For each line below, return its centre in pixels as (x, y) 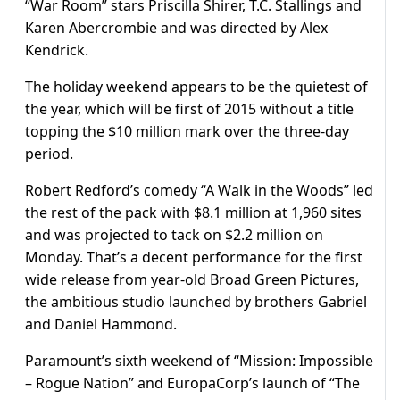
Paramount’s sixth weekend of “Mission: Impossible (199, 360)
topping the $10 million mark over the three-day (187, 131)
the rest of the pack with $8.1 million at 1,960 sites (193, 212)
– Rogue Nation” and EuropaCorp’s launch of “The (192, 383)
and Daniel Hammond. (101, 324)
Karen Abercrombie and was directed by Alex (176, 27)
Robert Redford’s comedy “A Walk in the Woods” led (199, 190)
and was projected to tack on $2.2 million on (174, 234)
